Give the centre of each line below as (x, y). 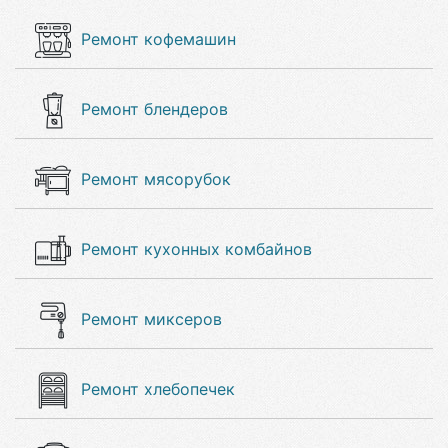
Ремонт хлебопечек (158, 389)
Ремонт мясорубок (156, 179)
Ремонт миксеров (151, 319)
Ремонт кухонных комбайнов (196, 249)
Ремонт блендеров (154, 109)
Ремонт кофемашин (158, 39)
